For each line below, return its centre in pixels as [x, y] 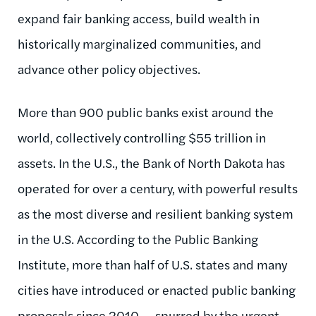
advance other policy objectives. [109, 68]
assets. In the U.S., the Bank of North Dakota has [151, 162]
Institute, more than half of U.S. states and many [152, 264]
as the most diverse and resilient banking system [156, 213]
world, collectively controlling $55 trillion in [142, 137]
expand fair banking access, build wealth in [139, 18]
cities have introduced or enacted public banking [157, 289]
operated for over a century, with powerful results [158, 188]
